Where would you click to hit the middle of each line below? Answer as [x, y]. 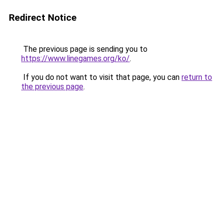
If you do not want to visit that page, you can [101, 77]
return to [197, 77]
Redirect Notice [43, 18]
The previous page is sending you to [84, 49]
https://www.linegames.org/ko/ [75, 58]
